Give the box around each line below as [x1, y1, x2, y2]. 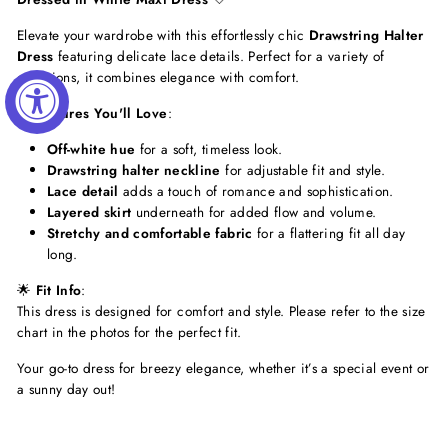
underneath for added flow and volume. [131, 201, 377, 222]
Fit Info [35, 279, 82, 300]
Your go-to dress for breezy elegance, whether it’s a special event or [17, 357, 430, 378]
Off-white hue [47, 138, 136, 159]
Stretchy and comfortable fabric [47, 222, 253, 243]
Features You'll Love [33, 102, 168, 123]
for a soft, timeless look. [135, 138, 283, 159]
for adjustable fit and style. [220, 159, 386, 180]
